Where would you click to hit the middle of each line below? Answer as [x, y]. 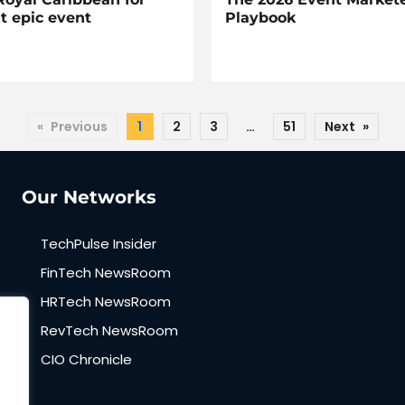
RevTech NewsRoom [109, 331]
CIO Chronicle [86, 360]
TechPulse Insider [99, 244]
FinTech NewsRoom [106, 273]
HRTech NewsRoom [106, 302]
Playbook [260, 18]
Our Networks [89, 198]
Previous [79, 127]
